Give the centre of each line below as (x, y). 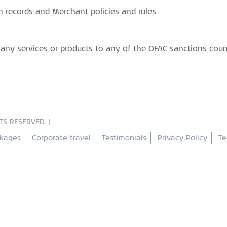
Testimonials (124, 138)
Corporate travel (61, 138)
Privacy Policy (182, 138)
